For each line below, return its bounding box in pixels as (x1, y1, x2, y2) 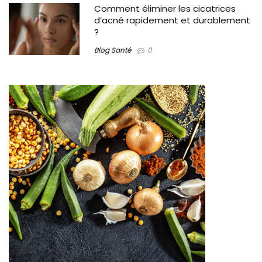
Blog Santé (94, 45, 132, 56)
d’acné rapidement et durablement (94, 14, 251, 27)
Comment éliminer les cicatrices (94, 2, 236, 15)
